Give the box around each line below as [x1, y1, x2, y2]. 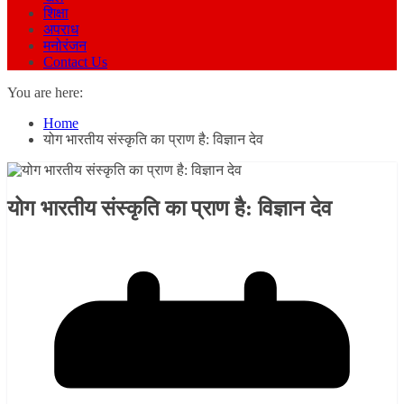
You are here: [7, 85, 83, 101]
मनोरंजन [43, 38, 87, 54]
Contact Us [43, 54, 107, 70]
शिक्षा [43, 5, 69, 22]
